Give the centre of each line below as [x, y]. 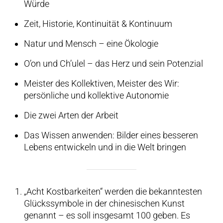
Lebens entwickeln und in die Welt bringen [105, 147]
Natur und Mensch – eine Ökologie [91, 44]
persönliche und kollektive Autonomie [96, 95]
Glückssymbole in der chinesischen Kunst [104, 203]
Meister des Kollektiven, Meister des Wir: [102, 83]
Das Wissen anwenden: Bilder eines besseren [111, 135]
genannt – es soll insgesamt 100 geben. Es [107, 215]
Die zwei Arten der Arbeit [71, 115]
